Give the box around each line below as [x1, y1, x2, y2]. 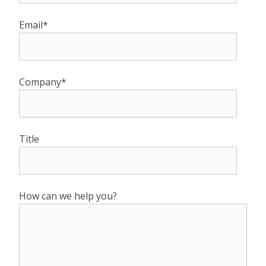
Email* [19, 18, 48, 31]
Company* [19, 75, 66, 88]
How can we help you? [19, 189, 117, 202]
